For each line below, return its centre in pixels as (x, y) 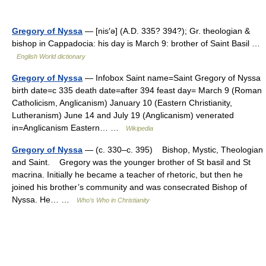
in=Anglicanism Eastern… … (69, 128)
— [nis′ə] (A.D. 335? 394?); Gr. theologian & (166, 31)
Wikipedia (140, 128)
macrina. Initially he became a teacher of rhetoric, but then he (127, 175)
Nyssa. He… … (44, 199)
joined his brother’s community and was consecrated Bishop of (129, 187)
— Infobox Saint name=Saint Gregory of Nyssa (172, 78)
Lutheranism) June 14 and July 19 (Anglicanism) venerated (123, 115)
